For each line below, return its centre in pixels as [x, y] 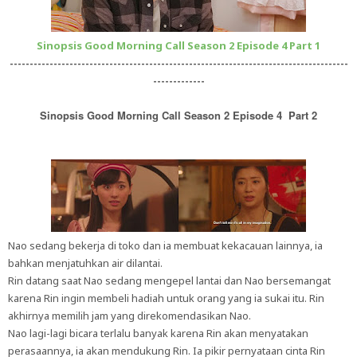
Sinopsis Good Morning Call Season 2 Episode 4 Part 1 [178, 45]
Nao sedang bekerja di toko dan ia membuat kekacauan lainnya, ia [165, 245]
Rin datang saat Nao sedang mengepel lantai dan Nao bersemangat [169, 280]
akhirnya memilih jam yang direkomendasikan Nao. [129, 316]
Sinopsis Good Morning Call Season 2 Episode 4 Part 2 [178, 115]
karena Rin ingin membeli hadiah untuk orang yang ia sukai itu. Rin [166, 298]
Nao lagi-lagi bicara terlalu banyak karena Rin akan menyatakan [158, 333]
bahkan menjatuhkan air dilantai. [85, 263]
